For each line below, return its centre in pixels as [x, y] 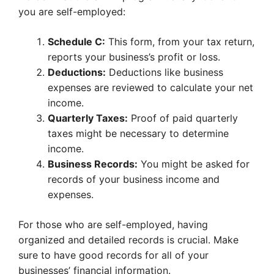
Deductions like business [165, 72]
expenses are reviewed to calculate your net [150, 88]
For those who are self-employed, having [113, 225]
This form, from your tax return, [180, 42]
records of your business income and [134, 180]
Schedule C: [76, 42]
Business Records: [93, 164]
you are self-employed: [72, 12]
